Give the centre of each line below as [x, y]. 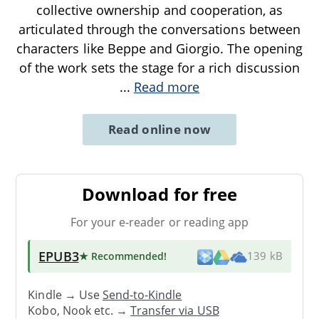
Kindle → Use [65, 294]
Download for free [159, 194]
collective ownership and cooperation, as [159, 10]
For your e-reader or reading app [159, 222]
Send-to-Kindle [142, 294]
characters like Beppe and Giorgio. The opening [159, 49]
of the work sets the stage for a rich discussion [159, 68]
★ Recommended [121, 256]
